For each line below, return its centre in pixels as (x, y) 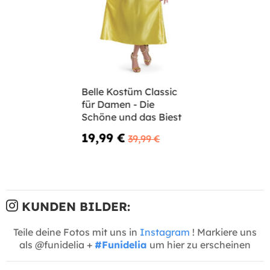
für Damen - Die (118, 104)
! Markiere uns (223, 232)
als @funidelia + (57, 244)
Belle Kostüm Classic (130, 91)
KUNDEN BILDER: (74, 206)
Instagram (165, 232)
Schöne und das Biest (132, 117)
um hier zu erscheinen (199, 244)
